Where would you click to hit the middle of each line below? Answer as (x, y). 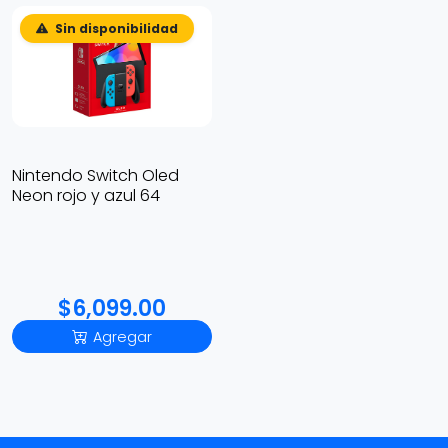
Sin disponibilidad (115, 28)
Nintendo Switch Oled (95, 176)
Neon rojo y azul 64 (86, 196)
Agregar (122, 337)
